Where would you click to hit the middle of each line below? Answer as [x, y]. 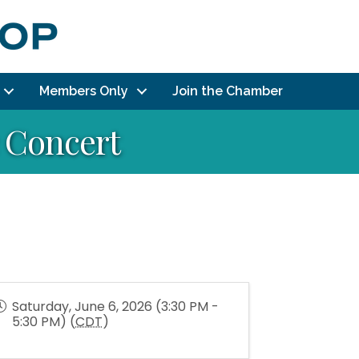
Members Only [84, 91]
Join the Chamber [228, 91]
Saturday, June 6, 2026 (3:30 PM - [116, 307]
